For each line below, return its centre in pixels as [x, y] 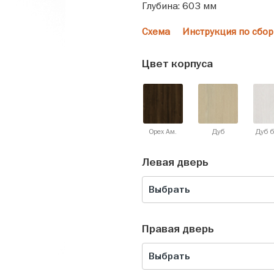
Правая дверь [178, 229]
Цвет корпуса [177, 64]
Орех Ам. [163, 131]
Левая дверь [175, 162]
